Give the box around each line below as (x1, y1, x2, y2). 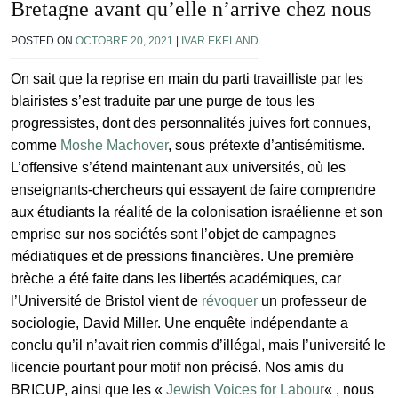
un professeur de (258, 292, 367, 308)
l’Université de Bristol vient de (11, 292, 202, 308)
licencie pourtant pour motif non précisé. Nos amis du (11, 359, 344, 375)
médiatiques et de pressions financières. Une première (11, 248, 354, 264)
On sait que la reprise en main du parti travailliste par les (11, 70, 363, 86)
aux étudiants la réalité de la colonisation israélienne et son (11, 203, 383, 219)
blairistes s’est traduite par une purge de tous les (11, 92, 314, 108)
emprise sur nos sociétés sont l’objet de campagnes (11, 226, 336, 242)
